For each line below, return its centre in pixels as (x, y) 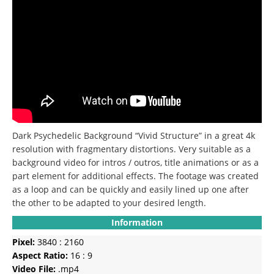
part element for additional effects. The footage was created (135, 176)
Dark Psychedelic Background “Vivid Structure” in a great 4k (134, 135)
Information (137, 222)
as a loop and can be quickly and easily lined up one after (131, 189)
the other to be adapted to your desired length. (109, 202)
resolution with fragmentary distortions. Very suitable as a (131, 149)
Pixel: (24, 242)
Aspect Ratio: (40, 255)
